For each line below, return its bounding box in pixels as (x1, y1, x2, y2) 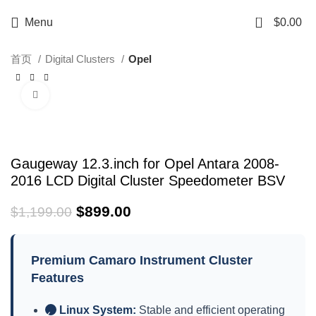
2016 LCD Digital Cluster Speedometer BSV (11, 173, 285, 188)
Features (31, 271, 84, 285)
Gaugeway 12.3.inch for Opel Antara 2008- (11, 156, 279, 171)
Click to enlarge (49, 90, 118, 100)
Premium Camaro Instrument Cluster (31, 253, 253, 267)
